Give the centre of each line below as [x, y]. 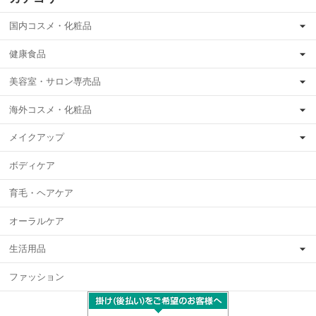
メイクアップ [37, 138]
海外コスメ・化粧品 [50, 109]
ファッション [37, 276]
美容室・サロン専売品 [55, 82]
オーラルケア [37, 221]
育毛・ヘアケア [41, 193]
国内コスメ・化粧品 [50, 26]
